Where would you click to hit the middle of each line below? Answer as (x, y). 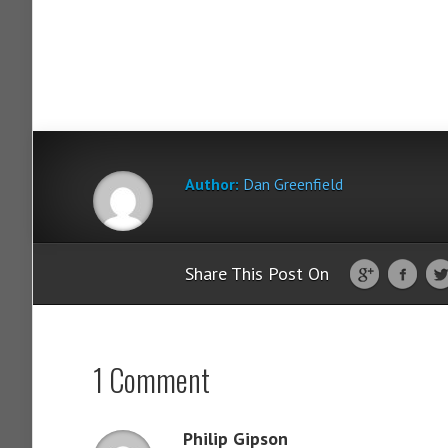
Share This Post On (257, 273)
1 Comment (151, 379)
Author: (212, 183)
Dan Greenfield (293, 183)
